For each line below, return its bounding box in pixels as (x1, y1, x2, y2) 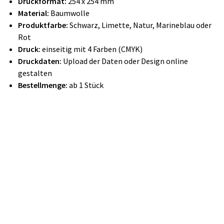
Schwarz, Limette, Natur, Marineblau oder (68, 19, 211, 30)
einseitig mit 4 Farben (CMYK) (40, 43, 142, 54)
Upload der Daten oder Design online (61, 55, 188, 66)
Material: (18, 7, 49, 18)
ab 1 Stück (67, 79, 103, 90)
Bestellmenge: (18, 79, 67, 90)
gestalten (18, 67, 52, 78)
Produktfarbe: (18, 19, 68, 30)
